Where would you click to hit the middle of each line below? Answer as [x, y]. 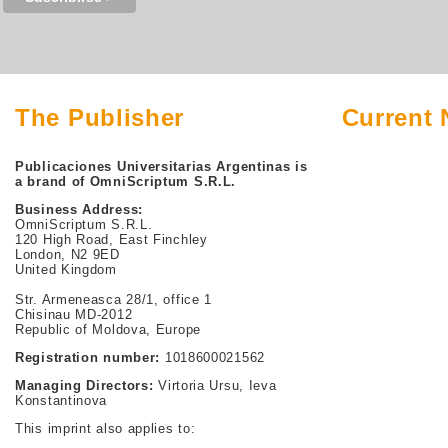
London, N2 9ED [67, 254]
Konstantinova [61, 400]
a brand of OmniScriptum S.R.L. [126, 181]
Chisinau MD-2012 [74, 314]
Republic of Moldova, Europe [108, 329]
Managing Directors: [84, 385]
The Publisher [100, 117]
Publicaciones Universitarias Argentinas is [161, 166]
